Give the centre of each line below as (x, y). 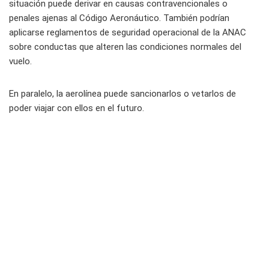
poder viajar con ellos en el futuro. (77, 108)
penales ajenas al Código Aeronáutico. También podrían (119, 18)
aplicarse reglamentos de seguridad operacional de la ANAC (128, 33)
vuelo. (20, 62)
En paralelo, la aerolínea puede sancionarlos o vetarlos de (122, 94)
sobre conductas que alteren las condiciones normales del (125, 47)
